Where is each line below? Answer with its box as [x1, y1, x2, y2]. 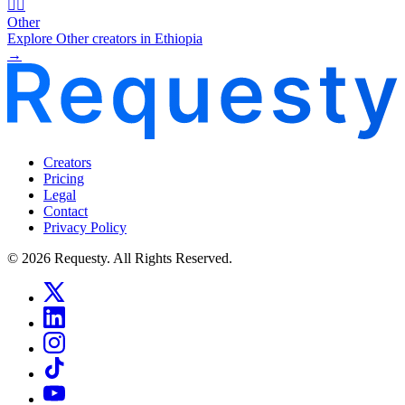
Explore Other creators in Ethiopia [7, 30, 202, 46]
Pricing [43, 170, 84, 186]
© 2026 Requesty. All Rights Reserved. [7, 250, 232, 266]
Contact [43, 202, 88, 219]
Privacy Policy [43, 219, 127, 235]
